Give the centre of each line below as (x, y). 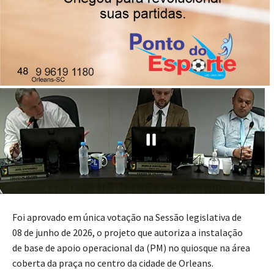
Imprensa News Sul (95, 29)
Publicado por (35, 29)
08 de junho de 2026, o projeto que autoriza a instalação (128, 232)
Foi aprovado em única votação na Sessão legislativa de (127, 217)
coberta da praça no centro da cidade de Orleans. (113, 263)
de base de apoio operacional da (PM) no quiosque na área (131, 247)
